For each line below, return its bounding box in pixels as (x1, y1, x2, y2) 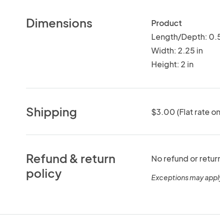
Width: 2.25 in (151, 45, 203, 55)
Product (151, 17, 182, 28)
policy (26, 165, 62, 180)
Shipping (26, 104, 78, 119)
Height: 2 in (151, 58, 193, 69)
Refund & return (26, 150, 116, 165)
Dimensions (26, 15, 93, 30)
